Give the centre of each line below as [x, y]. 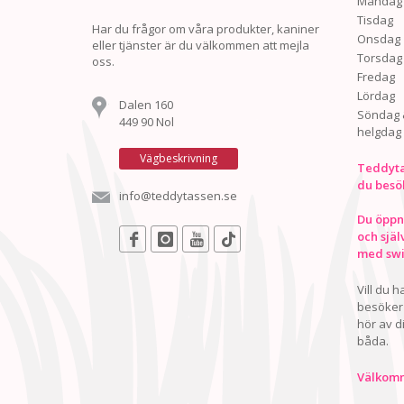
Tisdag [375, 20]
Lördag [376, 96]
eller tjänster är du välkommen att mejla [201, 46]
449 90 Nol [147, 122]
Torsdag [379, 58]
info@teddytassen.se [178, 196]
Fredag [376, 77]
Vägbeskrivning [179, 159]
